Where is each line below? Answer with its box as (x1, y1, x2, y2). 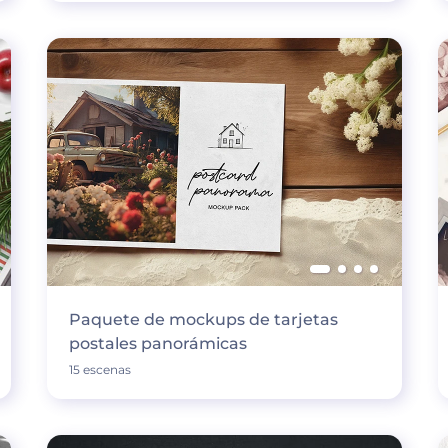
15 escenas (68, 362, 131, 377)
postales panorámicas (68, 334, 247, 353)
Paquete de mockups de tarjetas (68, 310, 338, 329)
